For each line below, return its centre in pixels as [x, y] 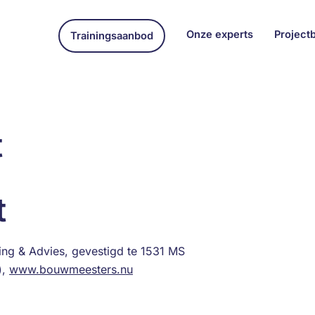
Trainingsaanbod [112, 36]
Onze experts [220, 34]
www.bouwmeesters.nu [71, 269]
